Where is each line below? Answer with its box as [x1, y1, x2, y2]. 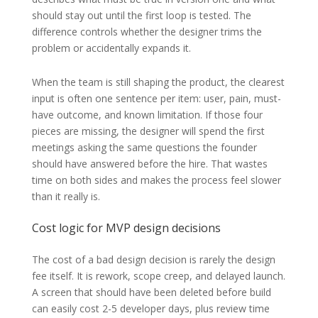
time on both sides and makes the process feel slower [31, 172, 281, 187]
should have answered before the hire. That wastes [31, 156, 268, 170]
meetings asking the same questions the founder [31, 140, 257, 154]
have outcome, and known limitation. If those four [31, 107, 263, 121]
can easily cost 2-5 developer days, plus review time [31, 301, 270, 315]
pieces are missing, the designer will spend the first [31, 124, 265, 138]
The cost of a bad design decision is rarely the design [31, 252, 275, 266]
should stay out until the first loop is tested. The [31, 8, 251, 22]
